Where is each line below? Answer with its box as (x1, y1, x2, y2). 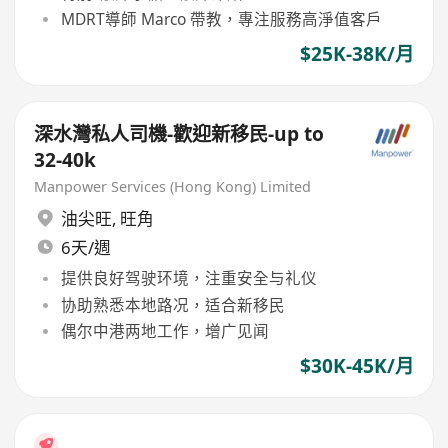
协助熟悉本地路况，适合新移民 (60, 293, 285, 316)
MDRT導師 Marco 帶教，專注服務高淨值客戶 (60, 7, 382, 30)
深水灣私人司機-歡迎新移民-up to (34, 120, 325, 147)
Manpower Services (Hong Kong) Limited (34, 177, 312, 197)
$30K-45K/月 (299, 352, 414, 379)
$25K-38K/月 (299, 40, 414, 67)
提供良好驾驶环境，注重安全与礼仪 (60, 267, 317, 290)
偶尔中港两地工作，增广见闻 (60, 319, 269, 342)
